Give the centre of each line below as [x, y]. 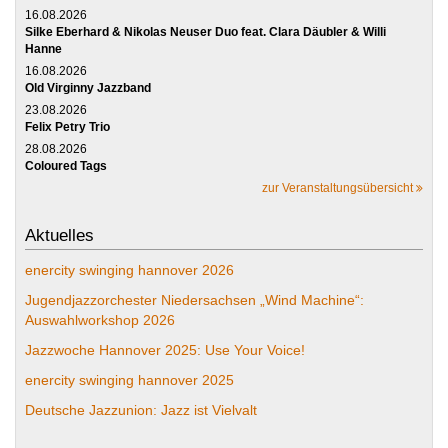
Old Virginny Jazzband [88, 87]
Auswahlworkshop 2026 [100, 319]
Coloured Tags [66, 165]
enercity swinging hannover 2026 [129, 269]
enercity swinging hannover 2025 [129, 379]
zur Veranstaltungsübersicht [339, 187]
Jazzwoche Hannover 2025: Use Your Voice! [165, 349]
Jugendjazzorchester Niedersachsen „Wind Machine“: [194, 299]
